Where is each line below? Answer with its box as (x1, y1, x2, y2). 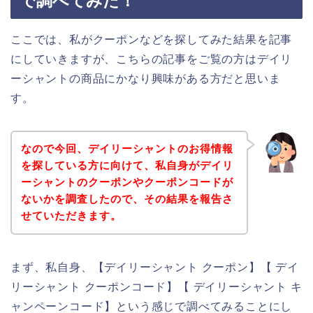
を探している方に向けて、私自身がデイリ (20, 159, 233, 172)
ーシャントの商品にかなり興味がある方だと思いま (10, 72, 281, 85)
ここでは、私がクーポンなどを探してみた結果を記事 (10, 33, 293, 45)
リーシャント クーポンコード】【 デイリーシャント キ (10, 281, 303, 293)
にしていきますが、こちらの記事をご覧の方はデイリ (10, 52, 293, 65)
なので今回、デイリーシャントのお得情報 (20, 143, 233, 155)
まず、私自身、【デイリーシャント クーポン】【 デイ (10, 261, 299, 274)
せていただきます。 (20, 210, 122, 222)
